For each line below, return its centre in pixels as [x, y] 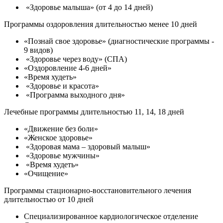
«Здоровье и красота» [61, 86]
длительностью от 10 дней [49, 199]
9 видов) [38, 50]
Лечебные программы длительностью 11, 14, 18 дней [94, 111]
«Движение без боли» [62, 128]
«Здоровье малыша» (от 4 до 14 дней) [88, 7]
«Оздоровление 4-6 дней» [68, 68]
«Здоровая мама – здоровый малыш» [87, 146]
